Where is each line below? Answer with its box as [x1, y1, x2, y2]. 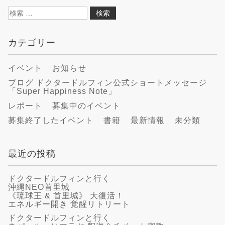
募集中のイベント [52, 101, 121, 110]
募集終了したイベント [8, 116, 93, 125]
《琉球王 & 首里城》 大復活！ [8, 191, 124, 200]
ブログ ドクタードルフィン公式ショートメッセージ [8, 78, 207, 87]
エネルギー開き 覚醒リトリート [8, 200, 130, 209]
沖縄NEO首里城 [8, 183, 70, 192]
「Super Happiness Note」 [8, 86, 117, 95]
